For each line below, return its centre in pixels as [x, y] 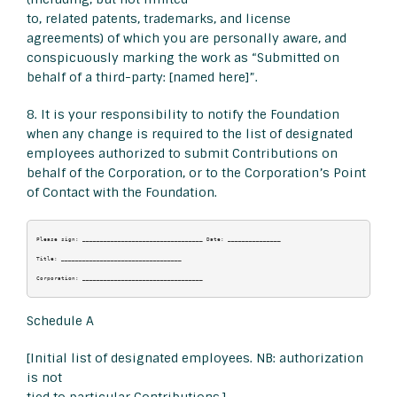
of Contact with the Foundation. [122, 193]
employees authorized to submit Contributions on [182, 154]
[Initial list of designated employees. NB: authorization [195, 358]
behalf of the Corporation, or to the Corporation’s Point [196, 173]
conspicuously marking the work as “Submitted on [183, 58]
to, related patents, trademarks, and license [159, 19]
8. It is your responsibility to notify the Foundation [183, 115]
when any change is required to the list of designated [190, 134]
